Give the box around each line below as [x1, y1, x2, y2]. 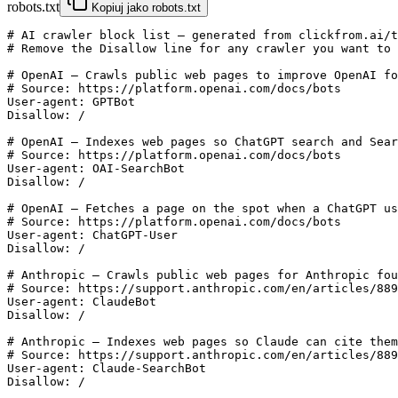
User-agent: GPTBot [7, 95, 135, 109]
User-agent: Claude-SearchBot [7, 362, 206, 376]
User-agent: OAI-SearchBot [7, 162, 185, 176]
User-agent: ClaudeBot [7, 295, 156, 309]
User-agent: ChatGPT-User [7, 228, 178, 243]
